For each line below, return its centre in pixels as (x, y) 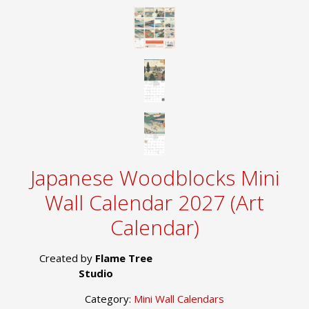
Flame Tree (123, 258)
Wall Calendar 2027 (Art (154, 203)
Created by (67, 258)
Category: (109, 299)
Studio (96, 273)
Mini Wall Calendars (179, 299)
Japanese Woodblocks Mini (154, 178)
